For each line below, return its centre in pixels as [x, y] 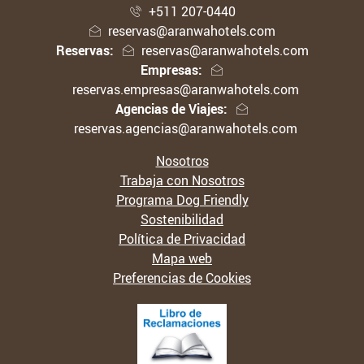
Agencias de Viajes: [171, 109]
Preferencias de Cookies [182, 278]
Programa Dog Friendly [182, 200]
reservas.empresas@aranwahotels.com [185, 90]
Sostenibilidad [182, 220]
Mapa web [182, 259]
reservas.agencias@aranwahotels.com [185, 129]
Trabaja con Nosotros [182, 181]
